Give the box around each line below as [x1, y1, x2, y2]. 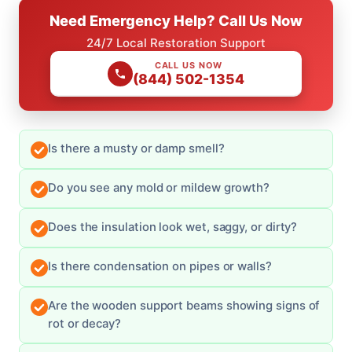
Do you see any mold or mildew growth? [48, 180, 270, 195]
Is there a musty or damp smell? [48, 141, 225, 156]
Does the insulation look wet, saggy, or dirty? [48, 219, 298, 234]
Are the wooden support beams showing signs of [48, 298, 320, 313]
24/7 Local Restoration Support [86, 35, 266, 50]
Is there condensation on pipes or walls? [48, 258, 272, 273]
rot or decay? [48, 316, 121, 331]
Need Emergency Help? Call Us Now [49, 11, 302, 29]
